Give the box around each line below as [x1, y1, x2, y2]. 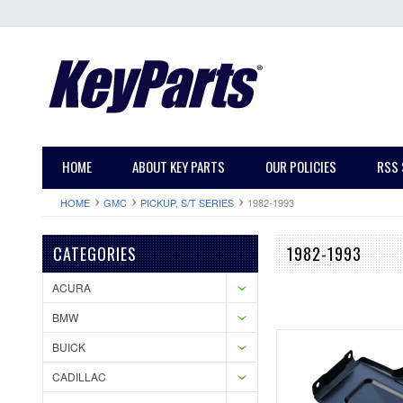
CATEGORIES [53, 242, 137, 265]
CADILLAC [52, 369, 106, 384]
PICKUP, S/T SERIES [140, 195, 234, 210]
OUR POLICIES [265, 157, 336, 176]
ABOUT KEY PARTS [132, 157, 225, 176]
